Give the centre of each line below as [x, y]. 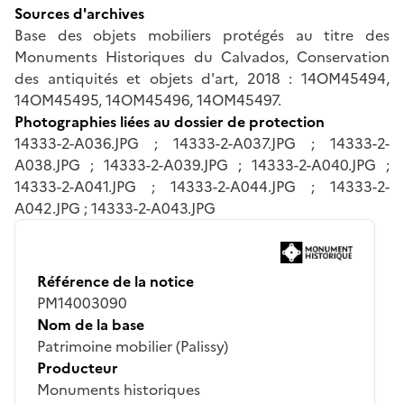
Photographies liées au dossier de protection [170, 121]
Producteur [78, 367]
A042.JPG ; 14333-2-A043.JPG [115, 208]
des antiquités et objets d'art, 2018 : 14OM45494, [202, 78]
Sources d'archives [79, 13]
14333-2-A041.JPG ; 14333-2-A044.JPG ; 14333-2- [202, 186]
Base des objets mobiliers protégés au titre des [202, 35]
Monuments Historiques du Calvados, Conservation [202, 56]
